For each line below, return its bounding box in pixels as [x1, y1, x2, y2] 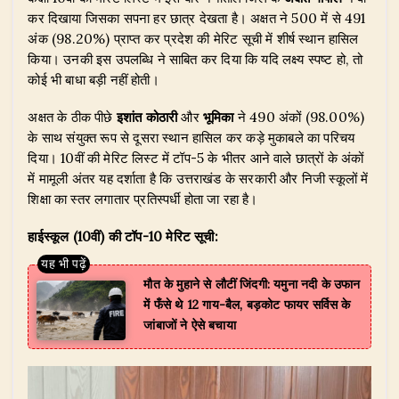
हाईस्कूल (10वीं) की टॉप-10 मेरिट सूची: [28, 228, 218, 246]
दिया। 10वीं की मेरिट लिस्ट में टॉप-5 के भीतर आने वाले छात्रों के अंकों [28, 149, 364, 167]
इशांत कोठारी [116, 108, 178, 126]
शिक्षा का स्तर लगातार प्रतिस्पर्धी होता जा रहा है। [28, 190, 258, 208]
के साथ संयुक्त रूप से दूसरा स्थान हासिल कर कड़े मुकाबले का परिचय [28, 128, 355, 146]
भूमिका [203, 108, 234, 126]
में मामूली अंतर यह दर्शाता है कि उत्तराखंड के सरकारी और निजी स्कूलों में [28, 169, 369, 187]
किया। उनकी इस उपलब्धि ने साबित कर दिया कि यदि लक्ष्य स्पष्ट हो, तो [28, 50, 363, 68]
